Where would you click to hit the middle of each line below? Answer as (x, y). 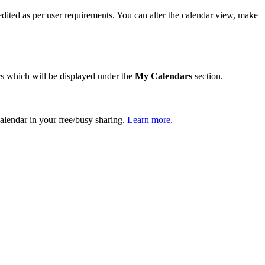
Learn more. (150, 120)
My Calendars (164, 76)
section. (208, 76)
